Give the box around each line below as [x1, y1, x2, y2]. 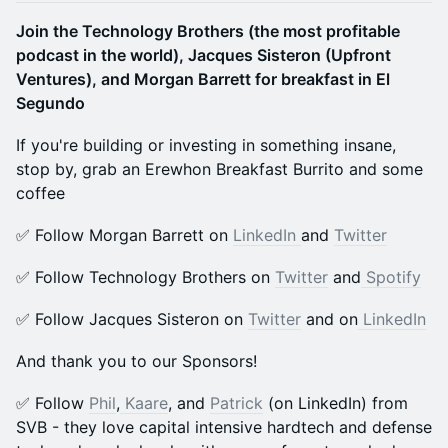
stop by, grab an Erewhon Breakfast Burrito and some [16, 159, 423, 179]
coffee [16, 183, 65, 203]
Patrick [210, 393, 263, 413]
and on [301, 309, 358, 329]
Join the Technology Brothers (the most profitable [16, 21, 400, 41]
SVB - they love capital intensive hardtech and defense [16, 417, 432, 437]
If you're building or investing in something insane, [16, 135, 396, 155]
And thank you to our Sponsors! [16, 351, 257, 371]
